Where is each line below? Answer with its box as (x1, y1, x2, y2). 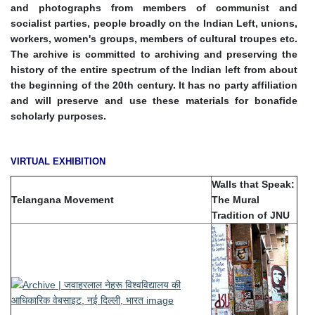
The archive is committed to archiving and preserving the (11, 49, 297, 60)
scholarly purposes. (11, 110, 106, 122)
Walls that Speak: (212, 179, 295, 191)
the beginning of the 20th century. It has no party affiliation (11, 79, 297, 91)
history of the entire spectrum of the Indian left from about (11, 64, 297, 76)
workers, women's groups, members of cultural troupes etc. (11, 33, 297, 45)
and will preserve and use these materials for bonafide (11, 95, 297, 107)
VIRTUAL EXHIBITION (11, 156, 105, 167)
